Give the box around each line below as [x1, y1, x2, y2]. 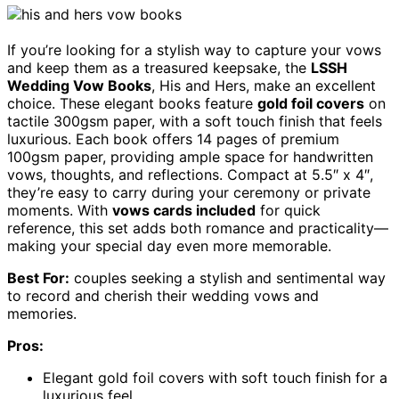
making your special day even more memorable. [7, 236, 331, 255]
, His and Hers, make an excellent [151, 76, 376, 94]
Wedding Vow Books [7, 76, 151, 94]
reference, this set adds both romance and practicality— [7, 218, 388, 237]
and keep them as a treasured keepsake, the [7, 58, 311, 77]
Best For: [7, 268, 69, 287]
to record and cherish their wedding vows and [7, 286, 319, 305]
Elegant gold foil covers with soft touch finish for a [43, 368, 387, 387]
